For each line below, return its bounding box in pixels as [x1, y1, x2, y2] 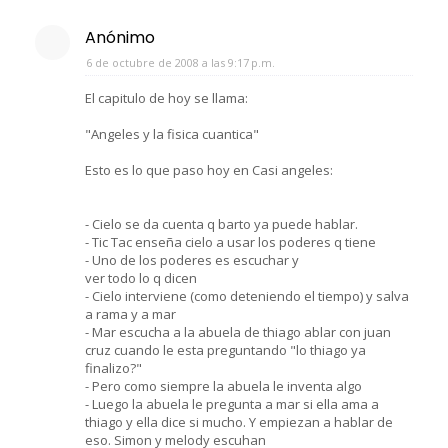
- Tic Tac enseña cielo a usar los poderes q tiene [85, 232, 376, 251]
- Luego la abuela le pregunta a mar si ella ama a [85, 394, 379, 413]
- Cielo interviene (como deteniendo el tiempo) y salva [85, 286, 409, 305]
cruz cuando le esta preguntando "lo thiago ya [85, 340, 366, 359]
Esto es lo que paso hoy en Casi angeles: [85, 160, 333, 179]
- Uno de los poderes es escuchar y [85, 250, 299, 269]
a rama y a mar [85, 304, 176, 323]
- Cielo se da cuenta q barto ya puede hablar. [85, 214, 358, 233]
